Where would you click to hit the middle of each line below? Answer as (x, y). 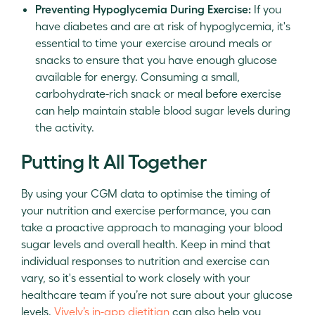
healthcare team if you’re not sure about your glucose (157, 295)
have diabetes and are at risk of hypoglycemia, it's (163, 26)
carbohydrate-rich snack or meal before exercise (158, 94)
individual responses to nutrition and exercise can (145, 261)
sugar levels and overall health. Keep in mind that (146, 244)
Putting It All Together (114, 161)
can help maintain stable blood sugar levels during (163, 110)
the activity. (65, 127)
